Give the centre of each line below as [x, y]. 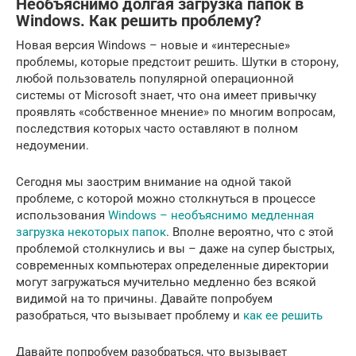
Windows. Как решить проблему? [139, 21]
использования [62, 215]
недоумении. [52, 145]
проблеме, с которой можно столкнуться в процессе [166, 198]
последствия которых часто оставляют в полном [157, 128]
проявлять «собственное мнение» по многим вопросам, [176, 112]
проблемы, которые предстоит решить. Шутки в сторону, [177, 62]
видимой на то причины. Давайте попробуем [144, 298]
